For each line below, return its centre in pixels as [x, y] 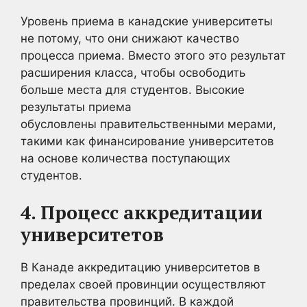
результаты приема [76, 107]
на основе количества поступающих [125, 158]
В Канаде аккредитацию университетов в [140, 267]
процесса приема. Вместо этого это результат [153, 55]
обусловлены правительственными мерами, [148, 124]
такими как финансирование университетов [147, 141]
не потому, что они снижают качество [130, 38]
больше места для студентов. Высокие [133, 89]
